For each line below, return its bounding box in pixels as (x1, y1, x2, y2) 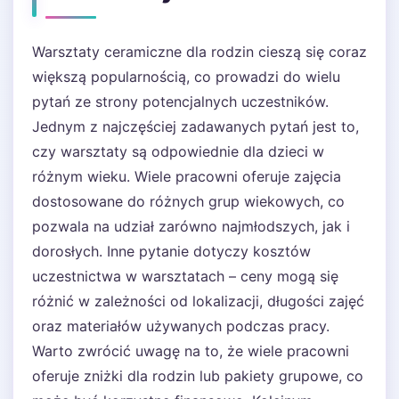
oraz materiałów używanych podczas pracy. (32, 317, 330, 335)
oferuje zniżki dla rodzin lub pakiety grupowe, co (32, 367, 363, 385)
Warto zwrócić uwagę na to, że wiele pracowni (32, 342, 349, 360)
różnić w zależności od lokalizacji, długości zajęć (32, 292, 364, 310)
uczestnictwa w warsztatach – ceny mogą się (32, 267, 338, 285)
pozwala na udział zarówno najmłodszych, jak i (32, 217, 350, 235)
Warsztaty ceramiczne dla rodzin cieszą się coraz (32, 43, 367, 61)
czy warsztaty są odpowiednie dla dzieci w (32, 142, 324, 160)
